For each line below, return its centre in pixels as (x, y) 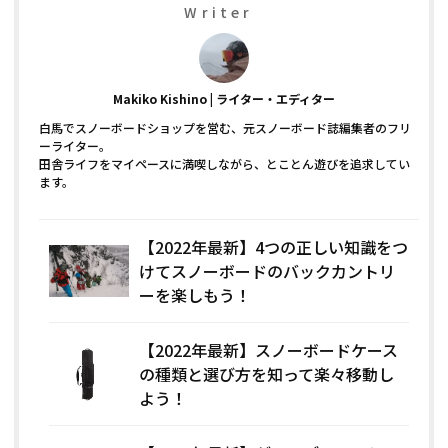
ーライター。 (75, 145)
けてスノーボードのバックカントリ (267, 270)
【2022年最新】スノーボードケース (269, 349)
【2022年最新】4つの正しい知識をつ (274, 246)
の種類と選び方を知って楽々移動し (267, 373)
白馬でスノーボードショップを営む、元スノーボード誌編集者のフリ (225, 127)
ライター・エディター (275, 98)
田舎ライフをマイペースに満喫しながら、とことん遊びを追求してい (225, 163)
